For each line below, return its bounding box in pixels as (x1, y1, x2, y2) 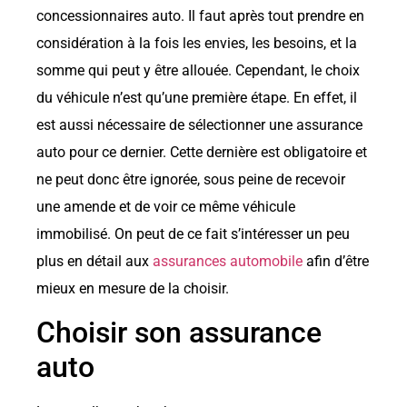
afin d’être (303, 252, 369, 270)
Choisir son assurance (36, 315, 322, 351)
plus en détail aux (36, 252, 153, 270)
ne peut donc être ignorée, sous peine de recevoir (36, 170, 345, 188)
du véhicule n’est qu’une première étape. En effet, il (36, 88, 357, 106)
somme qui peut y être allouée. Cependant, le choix (36, 61, 360, 79)
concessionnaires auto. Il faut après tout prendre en (36, 6, 364, 25)
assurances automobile (153, 252, 303, 270)
